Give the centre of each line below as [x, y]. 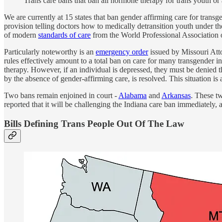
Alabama [133, 95]
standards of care [64, 35]
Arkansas [176, 95]
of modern [21, 35]
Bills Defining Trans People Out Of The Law [94, 123]
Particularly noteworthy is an [50, 52]
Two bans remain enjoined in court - [61, 95]
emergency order [122, 52]
